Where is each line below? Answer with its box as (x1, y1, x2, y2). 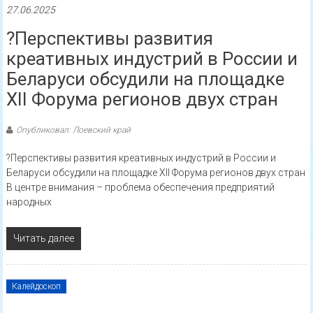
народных (6, 196, 52, 208)
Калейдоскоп (11, 282, 61, 292)
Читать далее (13, 233, 74, 245)
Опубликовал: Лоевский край (15, 125, 131, 136)
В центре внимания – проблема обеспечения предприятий (6, 182, 275, 194)
